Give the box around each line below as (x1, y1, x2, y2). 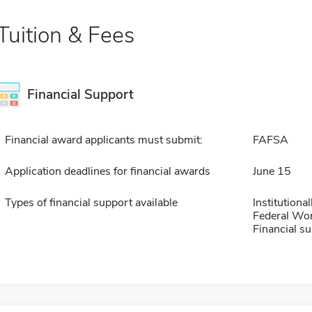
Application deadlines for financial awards (4, 163, 210, 179)
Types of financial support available (4, 194, 178, 210)
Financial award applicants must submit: (4, 132, 203, 148)
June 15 (252, 163, 291, 179)
